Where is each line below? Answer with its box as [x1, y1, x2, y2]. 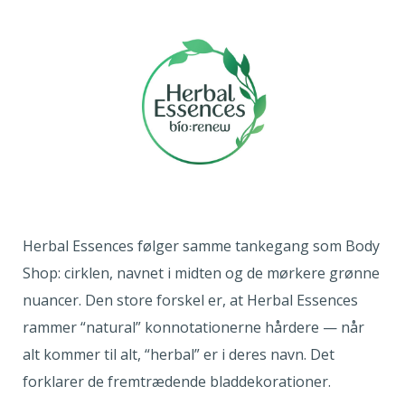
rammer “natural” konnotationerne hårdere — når [23, 316, 364, 337]
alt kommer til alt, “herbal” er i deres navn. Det [23, 344, 334, 364]
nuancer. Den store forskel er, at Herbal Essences [23, 289, 358, 310]
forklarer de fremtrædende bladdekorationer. [23, 371, 334, 391]
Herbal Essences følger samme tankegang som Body [23, 235, 380, 256]
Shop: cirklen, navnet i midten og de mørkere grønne [23, 262, 380, 283]
